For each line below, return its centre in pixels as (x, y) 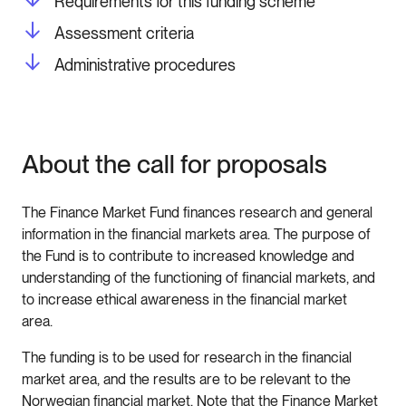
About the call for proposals (174, 164)
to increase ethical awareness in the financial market (184, 299)
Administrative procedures (145, 65)
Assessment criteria (124, 34)
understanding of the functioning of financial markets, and (198, 277)
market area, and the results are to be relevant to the (186, 379)
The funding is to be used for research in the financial (187, 357)
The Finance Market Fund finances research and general (197, 212)
